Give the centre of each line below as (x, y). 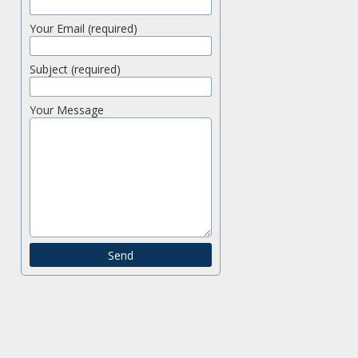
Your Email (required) (84, 28)
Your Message (67, 110)
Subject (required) (75, 69)
